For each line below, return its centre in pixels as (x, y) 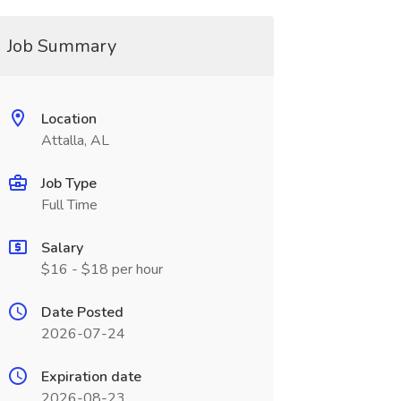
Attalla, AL (75, 141)
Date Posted (82, 312)
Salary (62, 248)
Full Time (69, 205)
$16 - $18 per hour (102, 269)
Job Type (68, 183)
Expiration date (91, 377)
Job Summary (61, 46)
